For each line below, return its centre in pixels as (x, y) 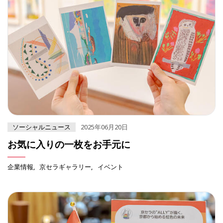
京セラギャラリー (65, 167)
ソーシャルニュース (42, 127)
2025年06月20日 (104, 127)
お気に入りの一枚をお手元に (69, 144)
